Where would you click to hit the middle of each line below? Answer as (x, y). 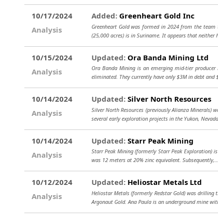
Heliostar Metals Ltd (164, 182)
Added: (104, 16)
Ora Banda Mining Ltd (167, 57)
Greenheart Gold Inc (156, 16)
